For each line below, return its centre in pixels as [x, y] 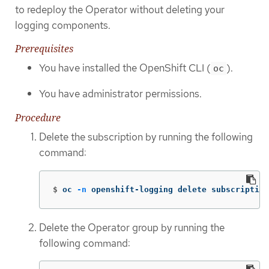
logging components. [63, 25]
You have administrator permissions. [120, 93]
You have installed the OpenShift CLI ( [125, 68]
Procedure [38, 118]
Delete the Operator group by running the [132, 227]
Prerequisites [44, 49]
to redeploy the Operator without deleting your [120, 9]
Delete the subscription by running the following [146, 137]
